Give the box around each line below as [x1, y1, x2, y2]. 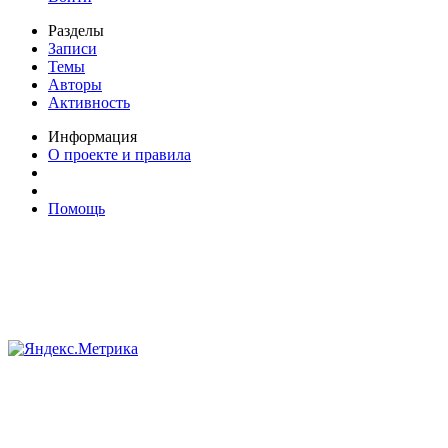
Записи [48, 40, 97, 58]
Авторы [48, 76, 102, 94]
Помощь [48, 200, 105, 218]
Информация [48, 128, 137, 146]
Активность [48, 94, 130, 112]
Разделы [48, 22, 104, 40]
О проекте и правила [48, 146, 191, 164]
